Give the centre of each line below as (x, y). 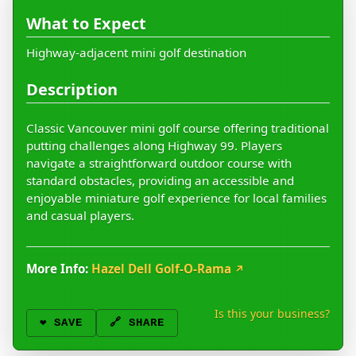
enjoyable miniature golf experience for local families (176, 198)
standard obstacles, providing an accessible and (160, 181)
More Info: (57, 269)
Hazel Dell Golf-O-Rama (163, 269)
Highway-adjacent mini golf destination (136, 53)
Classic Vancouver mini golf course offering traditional (178, 128)
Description (72, 90)
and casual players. (80, 216)
